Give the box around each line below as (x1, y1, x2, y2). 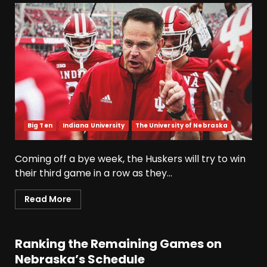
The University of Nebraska (135, 121, 228, 131)
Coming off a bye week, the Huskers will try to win (15, 152, 246, 166)
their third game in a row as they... (15, 166, 172, 181)
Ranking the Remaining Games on (15, 235, 222, 253)
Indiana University (62, 121, 125, 131)
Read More (24, 193, 72, 206)
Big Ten (27, 121, 52, 131)
